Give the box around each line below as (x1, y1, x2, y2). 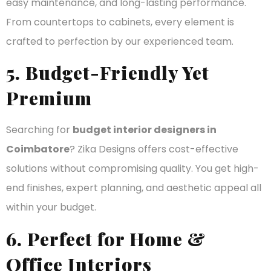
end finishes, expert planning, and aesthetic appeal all (6, 181, 261, 195)
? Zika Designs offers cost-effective (70, 142, 238, 157)
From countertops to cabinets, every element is (6, 15, 234, 29)
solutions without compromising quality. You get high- (6, 162, 259, 176)
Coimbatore (6, 142, 70, 157)
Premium (6, 86, 92, 111)
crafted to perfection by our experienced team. (6, 34, 233, 48)
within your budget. (6, 200, 96, 215)
